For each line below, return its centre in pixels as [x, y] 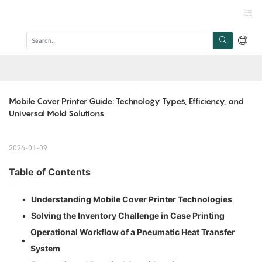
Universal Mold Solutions [56, 113]
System [45, 248]
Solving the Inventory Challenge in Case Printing [128, 215]
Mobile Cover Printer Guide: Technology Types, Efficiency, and [126, 101]
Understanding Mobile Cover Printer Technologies [132, 199]
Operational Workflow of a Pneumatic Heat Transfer [132, 232]
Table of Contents [50, 172]
